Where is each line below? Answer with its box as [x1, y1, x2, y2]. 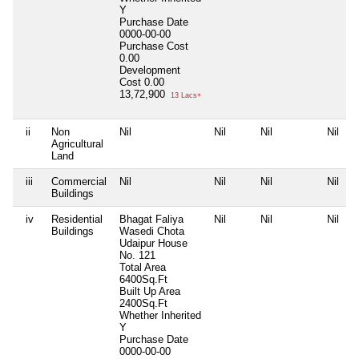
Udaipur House [119, 236, 188, 249]
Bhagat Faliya [119, 212, 184, 225]
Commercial [51, 175, 107, 188]
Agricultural [51, 137, 103, 150]
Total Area [119, 260, 166, 273]
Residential [51, 212, 103, 225]
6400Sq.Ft [119, 272, 167, 285]
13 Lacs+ [168, 91, 201, 99]
